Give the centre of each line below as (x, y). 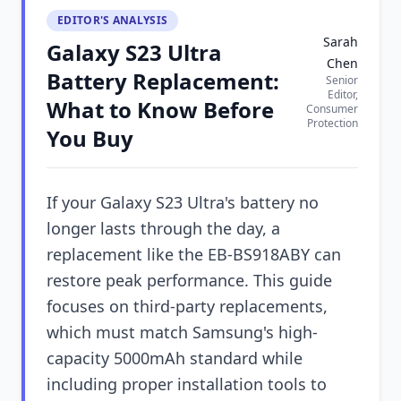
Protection (333, 123)
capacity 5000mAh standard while (175, 358)
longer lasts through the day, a (163, 228)
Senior (342, 80)
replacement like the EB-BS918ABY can (194, 254)
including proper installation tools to (187, 384)
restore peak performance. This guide (189, 280)
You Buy (90, 138)
